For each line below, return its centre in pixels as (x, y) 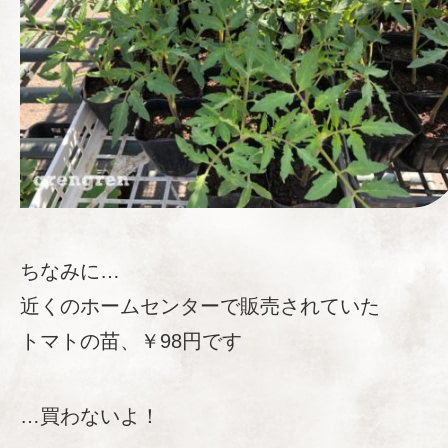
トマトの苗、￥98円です (131, 341)
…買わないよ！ (90, 416)
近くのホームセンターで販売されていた (200, 306)
